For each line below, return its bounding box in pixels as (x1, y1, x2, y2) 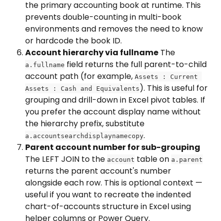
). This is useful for (140, 82, 210, 94)
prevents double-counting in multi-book (25, 11, 184, 23)
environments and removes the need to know (25, 23, 205, 35)
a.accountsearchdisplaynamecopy (25, 132, 144, 140)
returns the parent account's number (25, 165, 173, 177)
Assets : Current (135, 73, 202, 80)
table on (135, 153, 171, 165)
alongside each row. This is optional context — (25, 177, 204, 188)
